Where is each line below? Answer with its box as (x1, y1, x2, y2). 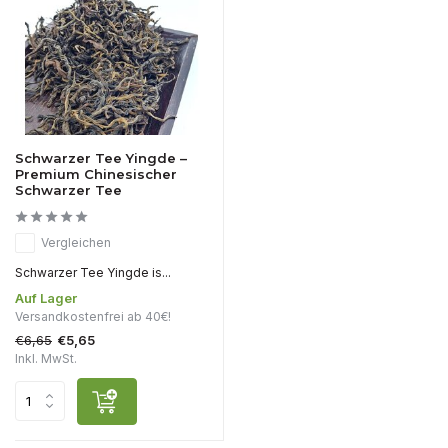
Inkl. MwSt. (15, 350, 77, 366)
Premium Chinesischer (15, 165, 177, 182)
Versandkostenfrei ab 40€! (15, 308, 171, 324)
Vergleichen (41, 234, 111, 250)
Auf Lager (15, 289, 77, 306)
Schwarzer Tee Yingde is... (15, 264, 171, 280)
